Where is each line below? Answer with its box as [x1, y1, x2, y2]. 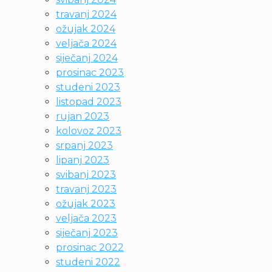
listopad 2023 [56, 96, 121, 107]
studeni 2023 [56, 81, 120, 93]
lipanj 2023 [56, 154, 109, 166]
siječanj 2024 [56, 52, 118, 64]
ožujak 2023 [56, 198, 115, 209]
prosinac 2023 [56, 67, 124, 78]
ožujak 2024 [56, 23, 115, 35]
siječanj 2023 [56, 227, 118, 239]
